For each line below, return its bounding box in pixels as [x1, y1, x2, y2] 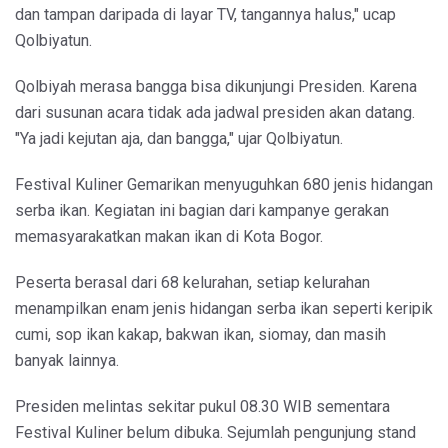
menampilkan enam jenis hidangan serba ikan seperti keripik [15, 299, 433, 319]
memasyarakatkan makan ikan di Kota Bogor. [15, 227, 323, 247]
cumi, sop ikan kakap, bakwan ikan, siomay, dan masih [15, 325, 386, 345]
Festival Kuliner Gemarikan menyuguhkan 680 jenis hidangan [15, 175, 433, 195]
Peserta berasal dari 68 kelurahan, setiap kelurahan [15, 273, 370, 293]
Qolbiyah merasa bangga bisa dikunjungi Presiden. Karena [15, 77, 417, 97]
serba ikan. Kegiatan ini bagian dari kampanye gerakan [15, 201, 389, 221]
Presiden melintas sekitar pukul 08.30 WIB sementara [15, 397, 390, 417]
